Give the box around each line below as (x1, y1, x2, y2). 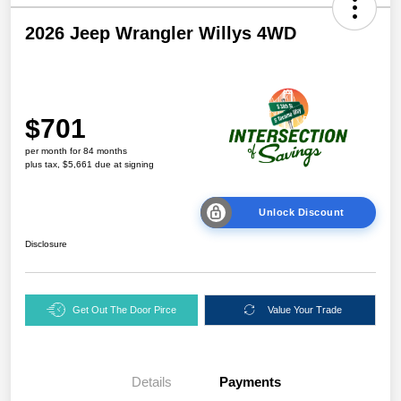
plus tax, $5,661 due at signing (25, 158, 154, 169)
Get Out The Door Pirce (72, 303, 176, 315)
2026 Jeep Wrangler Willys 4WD (25, 23, 296, 44)
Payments (218, 373, 281, 389)
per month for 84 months (25, 145, 127, 156)
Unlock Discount (259, 206, 345, 218)
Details (131, 373, 172, 389)
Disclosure (25, 238, 67, 249)
